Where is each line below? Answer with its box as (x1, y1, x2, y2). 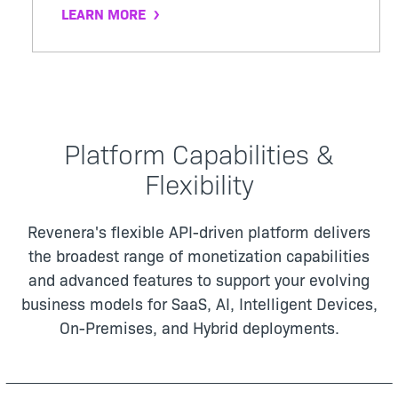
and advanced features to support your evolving (28, 267, 370, 291)
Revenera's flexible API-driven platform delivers (28, 219, 370, 243)
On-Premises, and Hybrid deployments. (59, 315, 339, 338)
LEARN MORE (61, 3, 146, 23)
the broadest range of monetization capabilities (28, 243, 370, 267)
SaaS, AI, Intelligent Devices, (171, 291, 378, 314)
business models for (20, 291, 171, 314)
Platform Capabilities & (64, 133, 334, 171)
